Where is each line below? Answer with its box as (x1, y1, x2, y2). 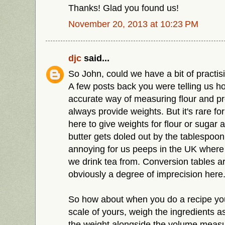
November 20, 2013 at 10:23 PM (68, 19, 198, 30)
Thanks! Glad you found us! (68, 3, 179, 14)
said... (81, 52, 109, 63)
